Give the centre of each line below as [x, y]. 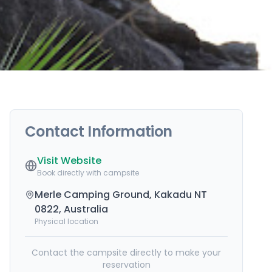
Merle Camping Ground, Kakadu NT [121, 195]
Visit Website [69, 161]
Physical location [66, 221]
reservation [126, 265]
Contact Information [99, 131]
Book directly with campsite [88, 173]
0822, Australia [71, 209]
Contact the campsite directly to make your [126, 253]
